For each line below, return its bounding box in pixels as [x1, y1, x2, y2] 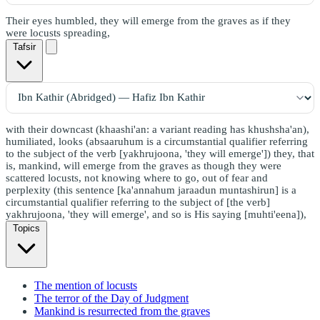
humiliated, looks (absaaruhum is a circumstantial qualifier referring [6, 135, 308, 147]
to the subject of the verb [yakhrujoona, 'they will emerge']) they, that [6, 147, 314, 159]
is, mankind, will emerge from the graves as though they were [6, 159, 281, 171]
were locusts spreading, [6, 26, 110, 39]
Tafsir [13, 41, 36, 52]
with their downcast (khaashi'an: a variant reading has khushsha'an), [6, 123, 309, 135]
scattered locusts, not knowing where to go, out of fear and [6, 171, 268, 184]
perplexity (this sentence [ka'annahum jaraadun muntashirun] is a [6, 184, 296, 196]
